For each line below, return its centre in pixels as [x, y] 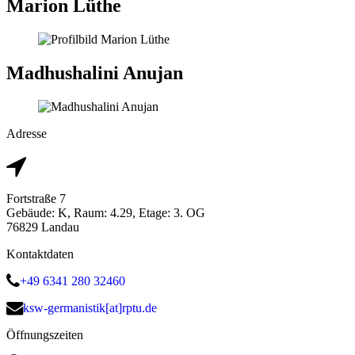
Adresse [27, 133]
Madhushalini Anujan [95, 73]
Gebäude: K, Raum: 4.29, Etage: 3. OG [106, 212]
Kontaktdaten [40, 254]
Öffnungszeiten [45, 334]
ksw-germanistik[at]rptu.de [90, 307]
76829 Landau [43, 227]
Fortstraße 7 [36, 198]
